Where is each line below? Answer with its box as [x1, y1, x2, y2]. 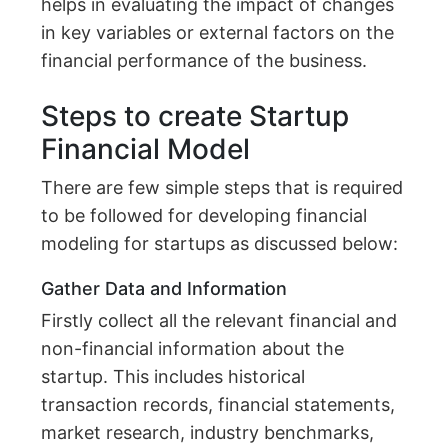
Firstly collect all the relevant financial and [41, 310, 398, 332]
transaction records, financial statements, [41, 394, 396, 416]
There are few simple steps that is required [41, 177, 404, 199]
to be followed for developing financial [41, 205, 368, 227]
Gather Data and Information [41, 278, 288, 300]
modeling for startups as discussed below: [41, 233, 399, 255]
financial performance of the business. [41, 50, 368, 72]
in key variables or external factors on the [41, 22, 395, 44]
